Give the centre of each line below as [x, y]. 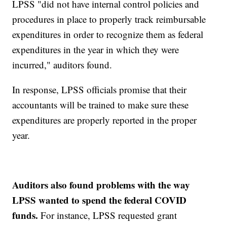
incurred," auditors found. [62, 65]
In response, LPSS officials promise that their [100, 90]
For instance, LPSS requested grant [108, 215]
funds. [25, 215]
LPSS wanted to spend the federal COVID [100, 200]
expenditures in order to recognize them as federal [108, 34]
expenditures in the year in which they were [96, 50]
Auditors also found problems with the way [101, 185]
